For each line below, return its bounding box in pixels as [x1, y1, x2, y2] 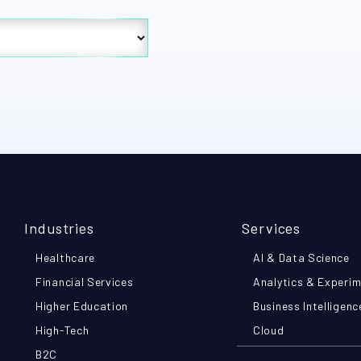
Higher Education [35, 299, 129, 313]
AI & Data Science [253, 251, 350, 264]
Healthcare [35, 251, 95, 264]
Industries [24, 219, 94, 237]
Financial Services [35, 275, 134, 288]
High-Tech [35, 323, 89, 337]
